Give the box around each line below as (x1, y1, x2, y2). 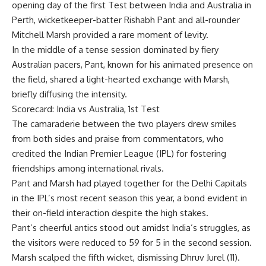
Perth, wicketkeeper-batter (12, 14, 124, 26)
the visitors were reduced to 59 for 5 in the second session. (12, 236, 252, 248)
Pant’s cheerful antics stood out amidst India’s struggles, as (12, 221, 251, 233)
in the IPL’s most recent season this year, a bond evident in (12, 192, 247, 204)
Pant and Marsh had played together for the (12, 177, 192, 189)
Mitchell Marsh (12, 28, 71, 40)
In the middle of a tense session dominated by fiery (12, 43, 218, 55)
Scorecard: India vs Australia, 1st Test (12, 103, 160, 115)
